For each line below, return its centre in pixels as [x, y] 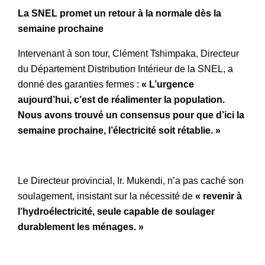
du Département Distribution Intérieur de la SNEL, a [125, 69]
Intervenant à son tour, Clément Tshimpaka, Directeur [128, 54]
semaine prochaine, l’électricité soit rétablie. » [119, 131]
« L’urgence [168, 85]
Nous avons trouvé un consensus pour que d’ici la [131, 115]
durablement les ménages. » [81, 227]
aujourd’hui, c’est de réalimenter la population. [121, 100]
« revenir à [217, 196]
